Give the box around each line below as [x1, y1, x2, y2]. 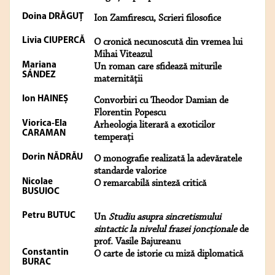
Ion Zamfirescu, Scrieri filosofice [94, 14, 221, 24]
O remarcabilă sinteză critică [94, 179, 206, 189]
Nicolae [22, 177, 53, 187]
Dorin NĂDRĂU [22, 153, 83, 163]
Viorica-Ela [22, 119, 67, 129]
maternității [94, 74, 142, 85]
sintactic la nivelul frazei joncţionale [94, 225, 237, 235]
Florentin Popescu [94, 108, 166, 118]
